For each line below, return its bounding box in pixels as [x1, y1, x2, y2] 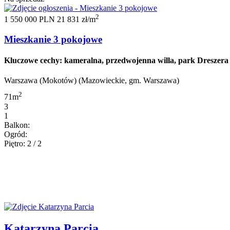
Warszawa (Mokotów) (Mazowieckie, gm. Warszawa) [4, 76, 179, 85]
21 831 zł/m [57, 15, 95, 24]
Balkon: [4, 120, 30, 129]
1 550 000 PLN [4, 15, 57, 24]
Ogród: [4, 129, 27, 139]
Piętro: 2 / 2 [4, 139, 42, 148]
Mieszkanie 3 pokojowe [4, 33, 102, 45]
